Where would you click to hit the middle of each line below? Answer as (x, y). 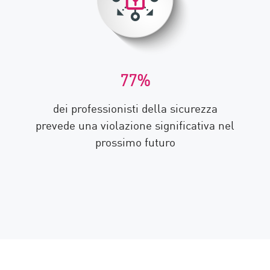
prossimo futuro (135, 141)
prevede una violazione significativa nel (135, 124)
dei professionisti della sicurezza (135, 108)
